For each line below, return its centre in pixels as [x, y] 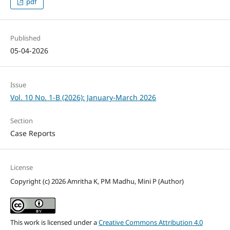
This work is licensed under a [54, 223]
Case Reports [33, 133]
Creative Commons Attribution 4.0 [150, 223]
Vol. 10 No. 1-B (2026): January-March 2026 [83, 98]
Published [25, 38]
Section [21, 121]
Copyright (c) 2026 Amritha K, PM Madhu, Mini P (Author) [97, 181]
